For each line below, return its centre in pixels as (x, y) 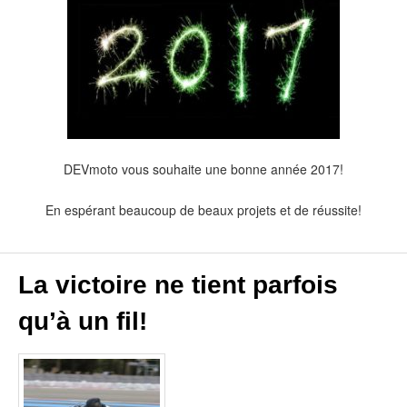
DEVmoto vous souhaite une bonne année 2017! (203, 169)
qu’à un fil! (83, 322)
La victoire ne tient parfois (178, 285)
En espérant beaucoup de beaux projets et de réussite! (203, 209)
